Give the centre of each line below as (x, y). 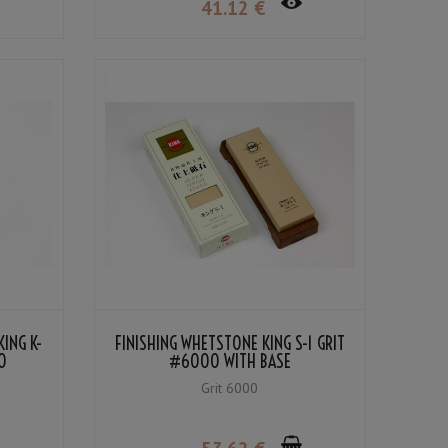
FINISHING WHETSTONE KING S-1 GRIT (229, 344)
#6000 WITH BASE (229, 362)
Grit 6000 (230, 388)
